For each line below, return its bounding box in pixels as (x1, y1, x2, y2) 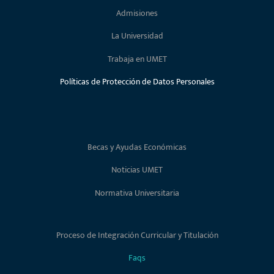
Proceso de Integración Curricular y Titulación (56, 228, 218, 243)
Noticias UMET (111, 163, 163, 177)
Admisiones (116, 6, 158, 20)
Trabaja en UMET (107, 51, 167, 66)
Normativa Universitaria (95, 185, 179, 200)
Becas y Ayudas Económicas (87, 139, 187, 154)
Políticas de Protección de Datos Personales (59, 75, 215, 89)
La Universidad (111, 29, 163, 43)
